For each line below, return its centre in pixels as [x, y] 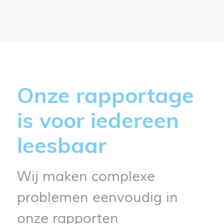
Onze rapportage [105, 95]
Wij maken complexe [86, 176]
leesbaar [61, 145]
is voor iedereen [98, 120]
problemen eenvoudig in [97, 197]
